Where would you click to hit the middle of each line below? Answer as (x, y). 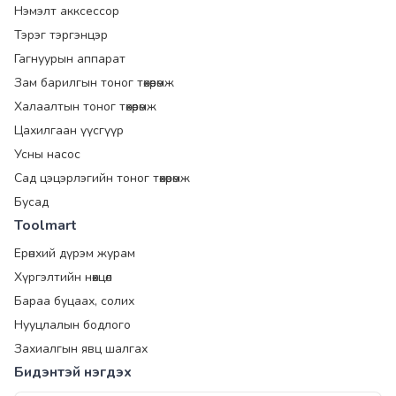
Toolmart (46, 225)
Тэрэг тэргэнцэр (61, 34)
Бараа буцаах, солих (74, 301)
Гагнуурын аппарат (70, 58)
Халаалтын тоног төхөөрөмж (85, 106)
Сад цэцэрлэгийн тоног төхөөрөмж (102, 178)
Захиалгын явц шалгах (81, 348)
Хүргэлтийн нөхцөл (63, 277)
